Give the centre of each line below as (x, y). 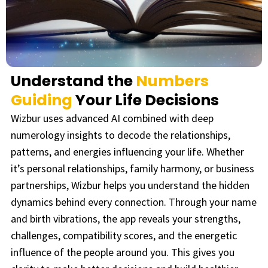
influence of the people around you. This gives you (123, 252)
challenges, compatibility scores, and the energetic (124, 235)
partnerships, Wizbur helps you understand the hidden (130, 185)
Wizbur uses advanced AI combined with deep (112, 118)
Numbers (172, 81)
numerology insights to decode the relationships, (121, 135)
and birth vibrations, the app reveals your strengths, (126, 218)
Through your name (213, 202)
